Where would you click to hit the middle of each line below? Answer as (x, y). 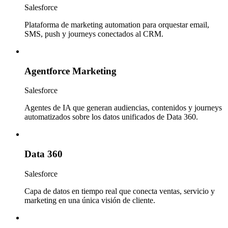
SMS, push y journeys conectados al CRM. (94, 34)
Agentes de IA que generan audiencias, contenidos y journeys (123, 108)
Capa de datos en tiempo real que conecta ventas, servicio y (120, 191)
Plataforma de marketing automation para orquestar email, (117, 24)
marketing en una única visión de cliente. (90, 200)
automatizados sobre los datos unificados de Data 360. (111, 117)
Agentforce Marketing (70, 71)
